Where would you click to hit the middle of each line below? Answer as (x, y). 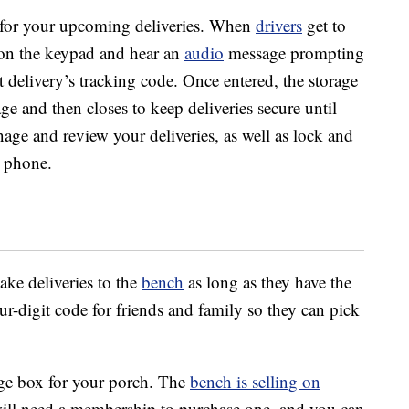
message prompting (294, 53)
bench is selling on (255, 382)
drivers (279, 26)
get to (324, 26)
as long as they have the (267, 282)
